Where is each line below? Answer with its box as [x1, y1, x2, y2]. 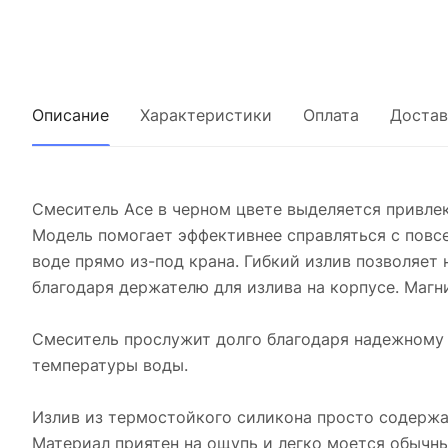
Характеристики [140, 105, 272, 125]
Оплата [303, 105, 359, 125]
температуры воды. [32, 355, 188, 375]
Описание [32, 105, 109, 125]
